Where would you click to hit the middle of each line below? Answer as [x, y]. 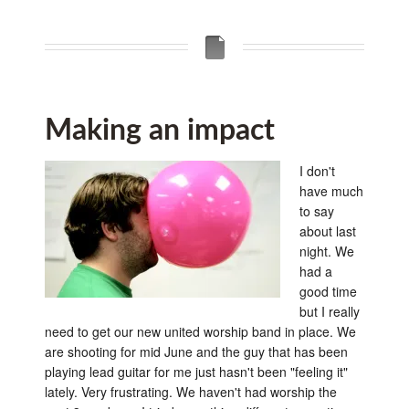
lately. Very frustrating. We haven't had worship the [190, 392]
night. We [326, 251]
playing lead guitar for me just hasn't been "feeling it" [196, 372]
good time [328, 291]
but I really [329, 311]
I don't [317, 171]
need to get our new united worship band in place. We [200, 331]
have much [331, 191]
